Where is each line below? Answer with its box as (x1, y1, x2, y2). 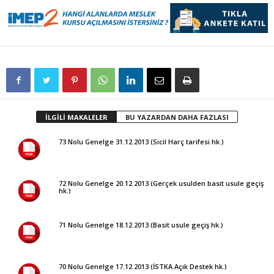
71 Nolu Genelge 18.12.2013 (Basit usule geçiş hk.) (59, 220, 223, 229)
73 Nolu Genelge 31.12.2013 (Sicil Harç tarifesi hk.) (59, 136, 224, 146)
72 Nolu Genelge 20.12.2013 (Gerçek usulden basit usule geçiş (59, 178, 264, 188)
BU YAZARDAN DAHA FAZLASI (125, 112, 229, 122)
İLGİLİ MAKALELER (45, 112, 108, 122)
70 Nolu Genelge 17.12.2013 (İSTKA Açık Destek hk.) (59, 261, 227, 271)
